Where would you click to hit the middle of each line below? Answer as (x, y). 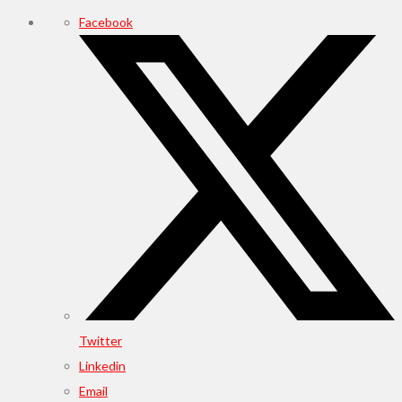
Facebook (106, 22)
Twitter (100, 340)
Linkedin (102, 365)
